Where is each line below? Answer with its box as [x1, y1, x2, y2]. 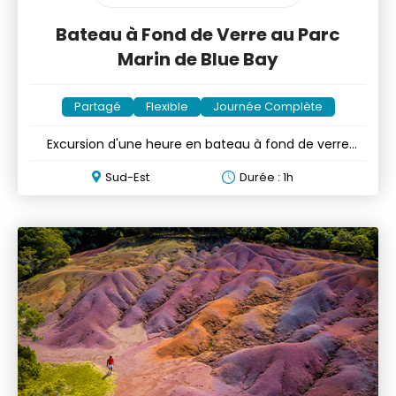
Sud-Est [105, 169, 149, 187]
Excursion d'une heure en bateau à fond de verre [47, 135, 349, 154]
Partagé [73, 98, 121, 116]
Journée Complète [212, 98, 323, 116]
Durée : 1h [240, 169, 293, 187]
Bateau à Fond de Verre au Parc [56, 22, 340, 48]
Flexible [145, 98, 188, 116]
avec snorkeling [149, 153, 247, 171]
